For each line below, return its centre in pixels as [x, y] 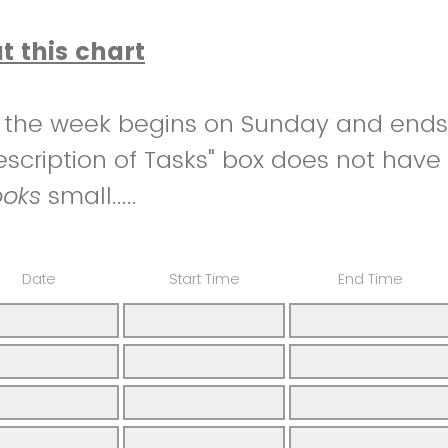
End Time [370, 279]
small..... [89, 196]
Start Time [204, 279]
